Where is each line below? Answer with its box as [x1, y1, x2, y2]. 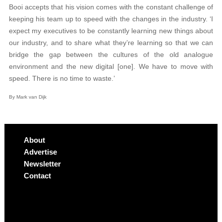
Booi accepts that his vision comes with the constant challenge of [8, 2, 214, 11]
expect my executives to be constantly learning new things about [8, 26, 214, 35]
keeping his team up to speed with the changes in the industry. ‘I [8, 14, 214, 23]
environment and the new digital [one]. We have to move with [8, 62, 214, 70]
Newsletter [23, 159, 61, 168]
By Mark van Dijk [8, 94, 47, 100]
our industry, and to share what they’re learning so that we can [8, 38, 214, 47]
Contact [23, 171, 51, 180]
